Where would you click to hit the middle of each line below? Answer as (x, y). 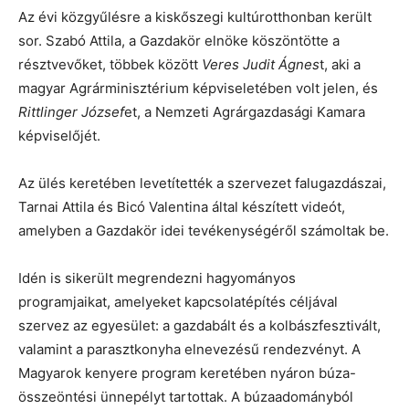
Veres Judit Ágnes (261, 64)
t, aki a (340, 64)
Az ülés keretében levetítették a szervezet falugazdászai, (202, 183)
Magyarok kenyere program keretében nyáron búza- (187, 372)
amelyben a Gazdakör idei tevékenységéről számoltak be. (204, 230)
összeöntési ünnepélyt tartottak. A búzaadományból (186, 396)
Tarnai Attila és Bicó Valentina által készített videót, (182, 206)
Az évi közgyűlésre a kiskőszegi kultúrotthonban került (195, 16)
